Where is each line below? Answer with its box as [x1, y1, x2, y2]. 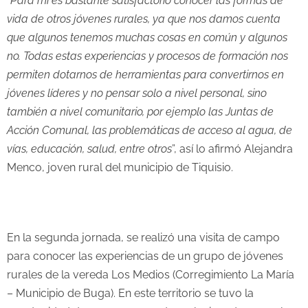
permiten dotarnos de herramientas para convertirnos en [7, 68, 284, 82]
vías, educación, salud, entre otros [7, 142, 172, 156]
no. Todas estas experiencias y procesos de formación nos [7, 49, 288, 63]
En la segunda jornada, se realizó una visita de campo [7, 231, 280, 245]
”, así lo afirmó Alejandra [172, 142, 293, 156]
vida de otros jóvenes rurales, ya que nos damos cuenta [7, 12, 280, 26]
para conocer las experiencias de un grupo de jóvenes [7, 250, 283, 263]
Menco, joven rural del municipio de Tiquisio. [7, 161, 233, 175]
